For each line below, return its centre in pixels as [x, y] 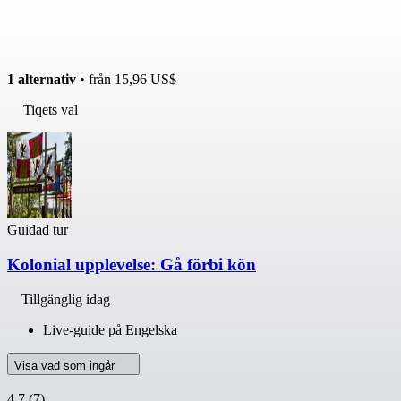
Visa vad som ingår [66, 365]
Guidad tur [38, 230]
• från [95, 80]
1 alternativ [42, 80]
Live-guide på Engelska [110, 329]
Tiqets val [51, 110]
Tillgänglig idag [66, 299]
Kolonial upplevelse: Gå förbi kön [132, 265]
